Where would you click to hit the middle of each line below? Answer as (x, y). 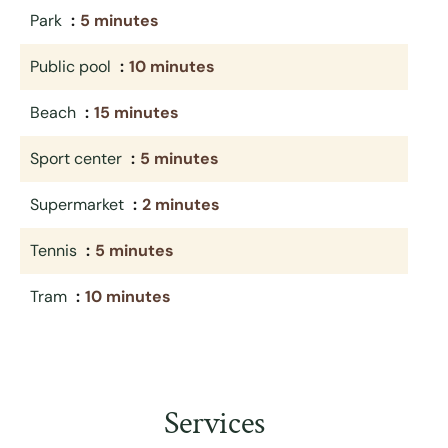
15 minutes (136, 112)
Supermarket (79, 204)
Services (214, 423)
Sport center (78, 158)
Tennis (55, 250)
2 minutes (181, 204)
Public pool (72, 66)
